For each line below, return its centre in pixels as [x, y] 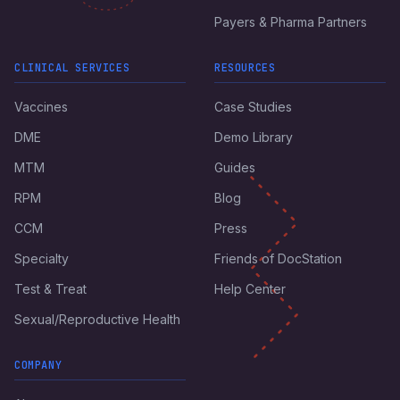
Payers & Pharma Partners [291, 22]
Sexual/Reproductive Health [97, 320]
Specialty [42, 259]
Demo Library [254, 137]
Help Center [250, 289]
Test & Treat [50, 289]
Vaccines [41, 107]
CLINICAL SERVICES [72, 68]
